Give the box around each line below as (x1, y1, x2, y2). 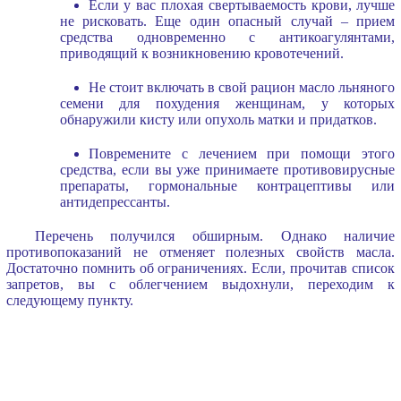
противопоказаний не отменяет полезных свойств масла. (5, 243, 396, 260)
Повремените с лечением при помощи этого (88, 145, 396, 161)
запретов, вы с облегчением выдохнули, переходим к (5, 276, 396, 292)
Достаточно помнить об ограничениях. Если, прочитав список (5, 260, 396, 276)
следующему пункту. (5, 292, 133, 308)
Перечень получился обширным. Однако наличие (34, 227, 396, 243)
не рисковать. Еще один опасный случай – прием (59, 13, 396, 29)
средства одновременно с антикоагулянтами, (59, 29, 396, 45)
